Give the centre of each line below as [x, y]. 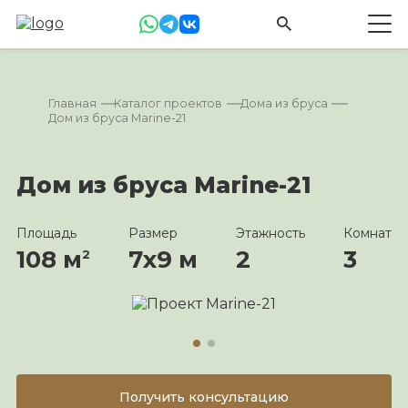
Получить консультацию [204, 398]
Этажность [271, 233]
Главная [73, 103]
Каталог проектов [168, 103]
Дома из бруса [284, 103]
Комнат [368, 233]
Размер [153, 233]
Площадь [46, 233]
